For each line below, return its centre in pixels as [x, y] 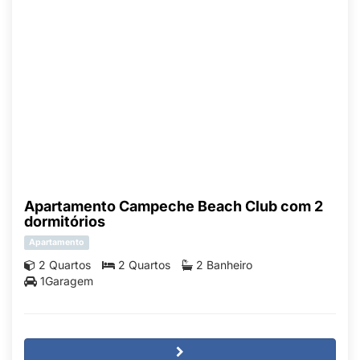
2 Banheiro [224, 264]
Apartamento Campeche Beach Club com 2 [174, 206]
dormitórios [65, 221]
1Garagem [67, 280]
